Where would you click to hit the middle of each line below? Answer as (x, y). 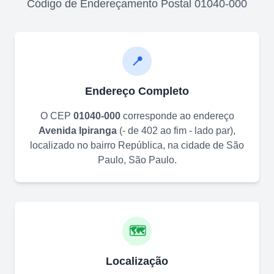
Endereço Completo (137, 91)
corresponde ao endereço (177, 116)
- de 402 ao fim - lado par (176, 130)
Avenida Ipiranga (78, 130)
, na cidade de (194, 145)
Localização (137, 261)
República (140, 145)
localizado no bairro (74, 145)
